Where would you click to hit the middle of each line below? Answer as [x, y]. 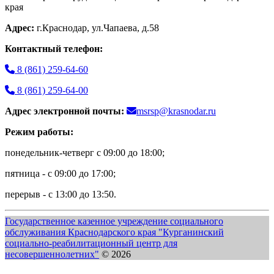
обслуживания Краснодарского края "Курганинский [114, 232]
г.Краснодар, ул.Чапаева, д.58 [98, 28]
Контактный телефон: [54, 49]
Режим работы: [39, 132]
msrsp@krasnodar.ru [176, 111]
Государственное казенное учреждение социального [114, 221]
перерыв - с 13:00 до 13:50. [61, 194]
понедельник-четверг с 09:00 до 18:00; [85, 153]
